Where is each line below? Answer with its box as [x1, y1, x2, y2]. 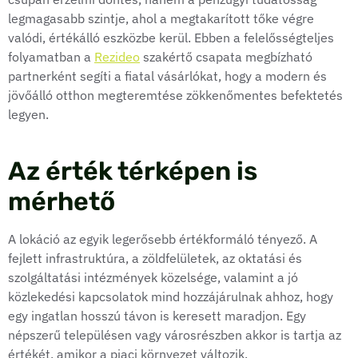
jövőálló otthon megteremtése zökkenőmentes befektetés [8, 87, 343, 104]
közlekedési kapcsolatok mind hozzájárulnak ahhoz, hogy [8, 288, 333, 305]
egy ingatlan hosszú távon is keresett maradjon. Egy [8, 308, 306, 324]
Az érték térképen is [8, 156, 257, 187]
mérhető [8, 186, 115, 217]
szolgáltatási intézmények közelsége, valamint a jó [8, 269, 298, 286]
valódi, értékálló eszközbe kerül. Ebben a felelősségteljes [8, 30, 334, 46]
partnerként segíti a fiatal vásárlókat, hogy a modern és [8, 68, 327, 85]
